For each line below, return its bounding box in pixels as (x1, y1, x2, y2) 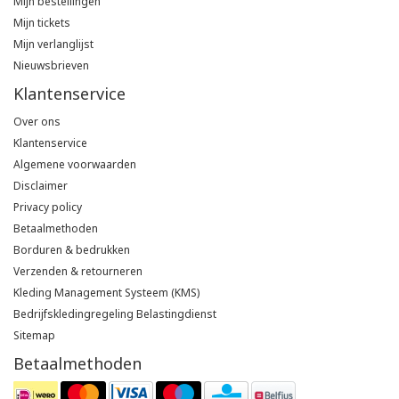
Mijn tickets (13, 15, 70, 31)
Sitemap (13, 328, 55, 344)
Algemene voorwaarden (13, 157, 136, 173)
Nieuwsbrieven (13, 58, 89, 74)
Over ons (13, 114, 61, 130)
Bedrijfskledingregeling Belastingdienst (13, 306, 216, 322)
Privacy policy (13, 199, 82, 216)
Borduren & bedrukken (13, 242, 130, 258)
